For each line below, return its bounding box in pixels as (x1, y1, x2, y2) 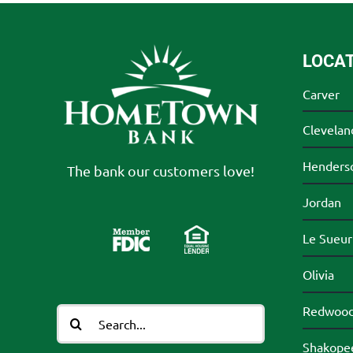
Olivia (302, 266, 334, 283)
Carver (302, 85, 340, 102)
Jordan (302, 194, 341, 210)
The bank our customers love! (67, 162, 255, 179)
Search (55, 304, 98, 321)
